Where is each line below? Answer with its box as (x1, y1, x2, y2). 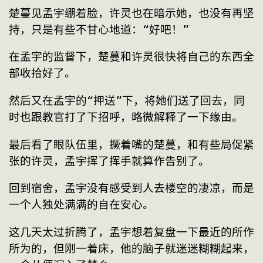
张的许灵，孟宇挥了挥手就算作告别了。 (9, 154, 210, 167)
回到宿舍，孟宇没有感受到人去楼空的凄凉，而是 (9, 182, 254, 195)
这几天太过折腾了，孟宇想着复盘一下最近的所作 (9, 225, 254, 238)
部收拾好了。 (9, 67, 76, 80)
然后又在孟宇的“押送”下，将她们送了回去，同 (9, 94, 245, 107)
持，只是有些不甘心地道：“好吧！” (9, 23, 189, 36)
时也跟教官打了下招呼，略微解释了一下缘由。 (9, 110, 243, 123)
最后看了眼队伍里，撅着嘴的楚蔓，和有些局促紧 (9, 138, 254, 151)
